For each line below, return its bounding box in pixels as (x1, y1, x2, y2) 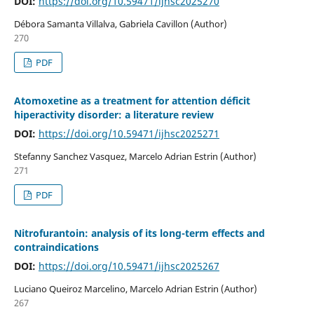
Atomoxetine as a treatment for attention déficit (13, 93, 250, 107)
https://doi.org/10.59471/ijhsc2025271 (38, 126, 219, 140)
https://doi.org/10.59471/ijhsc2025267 (38, 259, 219, 273)
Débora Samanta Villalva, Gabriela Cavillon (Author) (13, 17, 227, 30)
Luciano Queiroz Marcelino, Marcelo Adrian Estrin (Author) (13, 282, 257, 295)
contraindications (13, 240, 99, 254)
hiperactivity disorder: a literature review (13, 107, 214, 121)
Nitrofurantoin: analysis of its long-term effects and (13, 226, 265, 240)
